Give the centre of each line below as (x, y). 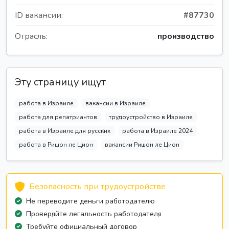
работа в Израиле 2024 (158, 131)
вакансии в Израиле (116, 103)
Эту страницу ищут (60, 82)
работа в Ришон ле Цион (56, 145)
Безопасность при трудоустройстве (97, 186)
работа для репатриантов (58, 117)
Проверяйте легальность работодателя (94, 214)
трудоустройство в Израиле (151, 117)
